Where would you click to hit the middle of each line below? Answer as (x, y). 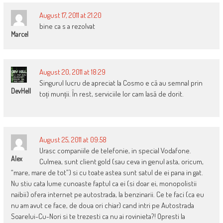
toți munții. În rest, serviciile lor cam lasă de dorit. (111, 94)
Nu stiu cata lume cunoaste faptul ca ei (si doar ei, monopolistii (104, 183)
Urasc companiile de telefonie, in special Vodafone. (115, 150)
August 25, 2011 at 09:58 (73, 139)
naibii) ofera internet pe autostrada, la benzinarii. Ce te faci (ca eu (107, 194)
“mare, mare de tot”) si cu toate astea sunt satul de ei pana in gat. (107, 172)
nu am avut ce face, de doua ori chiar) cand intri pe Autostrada (102, 205)
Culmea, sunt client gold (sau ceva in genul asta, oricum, (121, 161)
